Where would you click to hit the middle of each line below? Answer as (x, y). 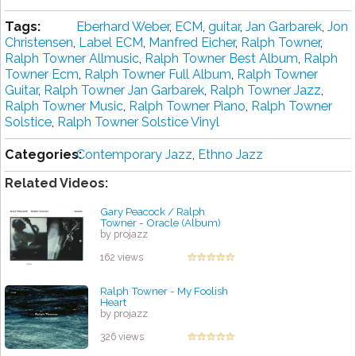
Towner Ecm (42, 75)
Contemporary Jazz (134, 155)
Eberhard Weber (123, 27)
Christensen (39, 43)
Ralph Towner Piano (187, 106)
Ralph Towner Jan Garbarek (124, 91)
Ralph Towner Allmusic (72, 59)
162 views (122, 258)
